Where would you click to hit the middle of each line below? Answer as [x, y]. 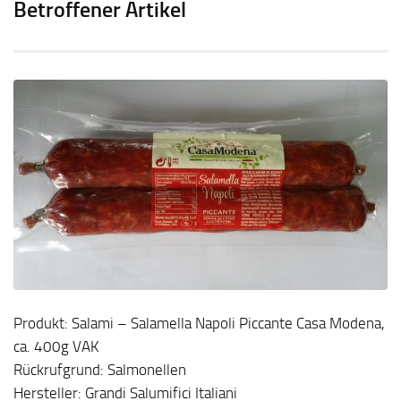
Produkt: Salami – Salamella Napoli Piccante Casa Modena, [199, 323]
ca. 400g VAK [56, 346]
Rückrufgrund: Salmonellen [100, 369]
